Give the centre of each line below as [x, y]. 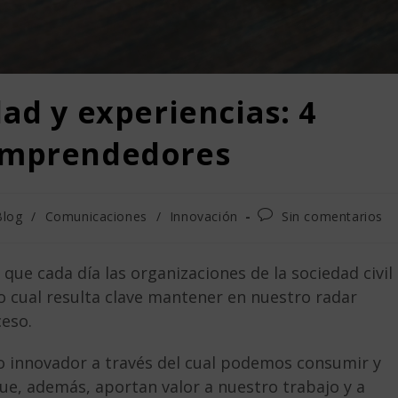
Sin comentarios [332, 217]
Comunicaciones [96, 217]
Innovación [203, 217]
